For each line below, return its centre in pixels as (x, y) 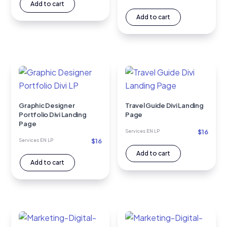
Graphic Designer (47, 105)
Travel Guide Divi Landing (164, 105)
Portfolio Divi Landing (53, 114)
